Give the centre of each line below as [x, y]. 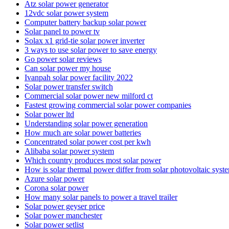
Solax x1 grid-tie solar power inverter [85, 40]
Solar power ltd [49, 114]
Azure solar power [54, 178]
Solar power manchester [63, 215]
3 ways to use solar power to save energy [91, 50]
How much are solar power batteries [83, 132]
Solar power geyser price [65, 206]
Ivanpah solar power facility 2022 [79, 77]
